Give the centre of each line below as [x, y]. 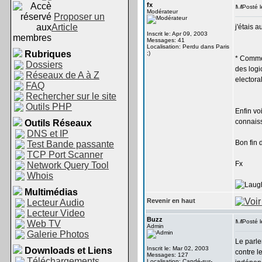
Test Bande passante [70, 144]
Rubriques [48, 54]
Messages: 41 [166, 40]
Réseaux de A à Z [63, 75]
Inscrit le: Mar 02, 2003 [178, 248]
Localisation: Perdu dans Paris [188, 46]
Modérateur [162, 11]
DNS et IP [48, 134]
